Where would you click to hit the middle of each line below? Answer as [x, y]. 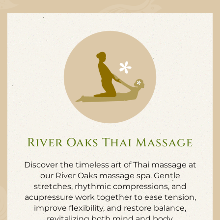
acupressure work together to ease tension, [110, 197]
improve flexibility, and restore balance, [110, 208]
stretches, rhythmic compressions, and [110, 186]
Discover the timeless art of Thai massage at [110, 165]
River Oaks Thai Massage [110, 143]
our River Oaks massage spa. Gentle [110, 176]
